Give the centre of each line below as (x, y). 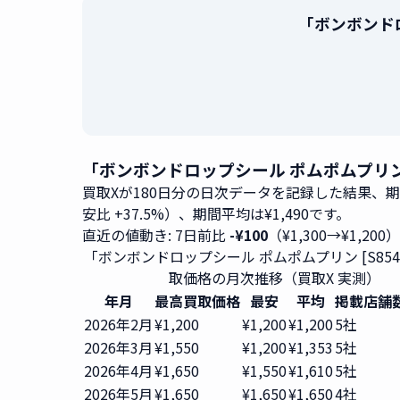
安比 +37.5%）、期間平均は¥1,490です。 (216, 213)
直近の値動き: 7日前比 (156, 235)
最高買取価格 (197, 301)
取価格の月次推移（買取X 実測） (275, 278)
